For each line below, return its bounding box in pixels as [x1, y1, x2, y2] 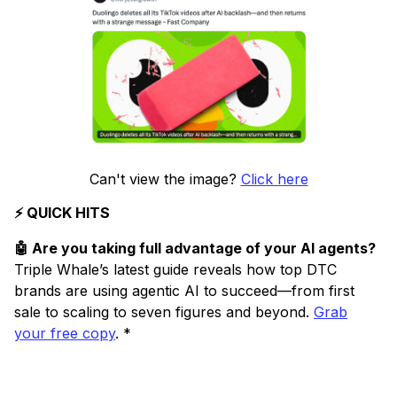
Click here [240, 170, 308, 189]
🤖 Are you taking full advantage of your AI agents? [14, 239, 376, 258]
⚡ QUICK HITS [14, 204, 110, 222]
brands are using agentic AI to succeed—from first [14, 282, 354, 300]
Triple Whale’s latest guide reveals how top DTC [14, 261, 337, 279]
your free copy [14, 324, 115, 343]
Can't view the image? [89, 170, 241, 189]
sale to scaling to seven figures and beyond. [14, 303, 314, 322]
